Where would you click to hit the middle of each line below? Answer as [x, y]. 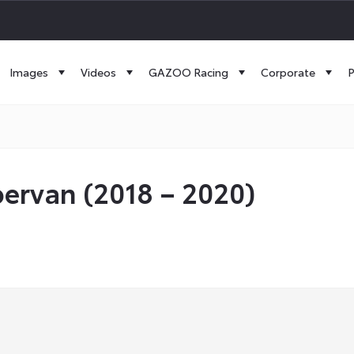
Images [29, 72]
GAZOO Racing [188, 72]
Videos [98, 72]
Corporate [288, 72]
